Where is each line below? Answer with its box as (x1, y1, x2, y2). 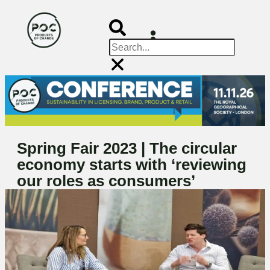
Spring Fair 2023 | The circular (17, 139, 237, 158)
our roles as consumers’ (17, 172, 195, 190)
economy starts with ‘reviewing (17, 155, 246, 174)
